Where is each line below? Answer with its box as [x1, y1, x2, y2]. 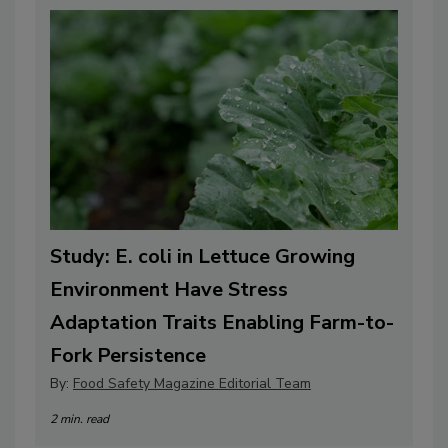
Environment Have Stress [50, 276, 288, 304]
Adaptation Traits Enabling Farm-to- [50, 309, 394, 337]
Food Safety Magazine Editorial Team [73, 374, 311, 394]
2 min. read [50, 411, 109, 428]
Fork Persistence [50, 342, 206, 370]
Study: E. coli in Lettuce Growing [50, 243, 355, 271]
